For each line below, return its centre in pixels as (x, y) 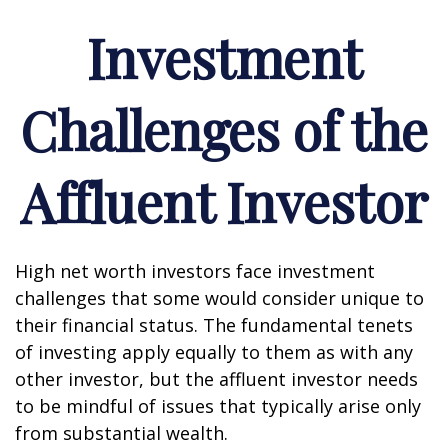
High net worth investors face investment (195, 271)
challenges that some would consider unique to (219, 298)
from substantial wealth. (121, 433)
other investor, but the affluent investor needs (216, 379)
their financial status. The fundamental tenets (214, 325)
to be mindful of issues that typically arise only (218, 406)
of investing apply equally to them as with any (214, 352)
